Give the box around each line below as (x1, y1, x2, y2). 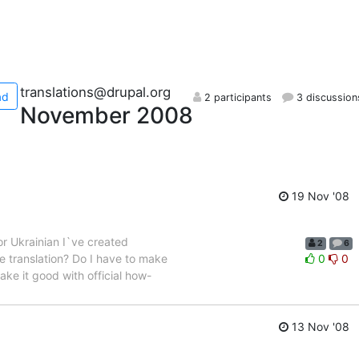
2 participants (200, 91, 272, 104)
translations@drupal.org (19, 84, 171, 101)
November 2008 (19, 102, 193, 130)
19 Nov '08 (288, 189, 349, 204)
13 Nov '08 (288, 319, 349, 333)
